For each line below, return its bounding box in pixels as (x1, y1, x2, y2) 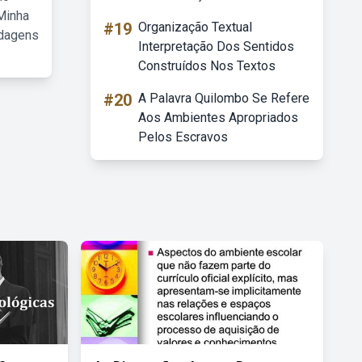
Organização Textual (138, 19, 252, 35)
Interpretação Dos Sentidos (138, 39, 294, 54)
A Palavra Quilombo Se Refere (138, 90, 309, 106)
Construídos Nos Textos (138, 58, 276, 74)
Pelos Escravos (138, 129, 228, 145)
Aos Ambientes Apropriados (138, 110, 298, 125)
